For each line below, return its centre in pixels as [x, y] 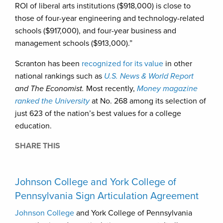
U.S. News [122, 76]
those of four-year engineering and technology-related [110, 18]
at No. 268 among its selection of [148, 101]
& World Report [167, 76]
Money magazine [167, 89]
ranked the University [52, 101]
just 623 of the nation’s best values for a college [98, 113]
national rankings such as [59, 76]
